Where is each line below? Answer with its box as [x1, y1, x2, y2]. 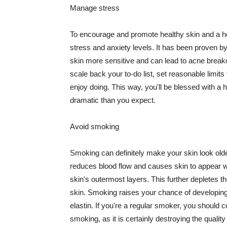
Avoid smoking [70, 122, 119, 131]
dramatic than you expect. [70, 95, 156, 104]
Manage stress [70, 3, 120, 12]
